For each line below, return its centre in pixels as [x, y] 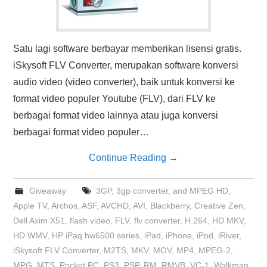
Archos [65, 206]
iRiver [229, 235]
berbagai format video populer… [81, 132]
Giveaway [47, 191]
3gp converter [142, 191]
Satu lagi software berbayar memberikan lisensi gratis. [128, 49]
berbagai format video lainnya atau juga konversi [116, 115]
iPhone [179, 235]
